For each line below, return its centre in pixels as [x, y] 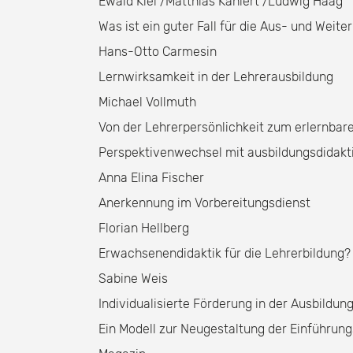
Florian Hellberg [144, 228]
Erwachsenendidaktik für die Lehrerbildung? [225, 253]
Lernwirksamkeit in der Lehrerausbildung [216, 77]
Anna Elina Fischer [151, 178]
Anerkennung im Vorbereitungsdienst [204, 203]
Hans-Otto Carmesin [158, 52]
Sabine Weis [133, 279]
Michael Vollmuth [147, 102]
